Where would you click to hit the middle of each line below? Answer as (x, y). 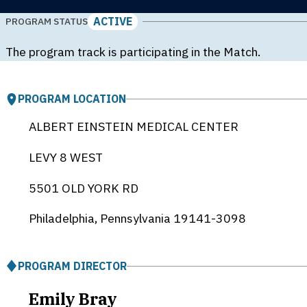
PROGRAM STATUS (47, 22)
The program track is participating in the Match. (133, 51)
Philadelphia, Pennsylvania (101, 219)
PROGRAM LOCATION (72, 99)
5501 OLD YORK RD (83, 188)
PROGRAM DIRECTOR (72, 266)
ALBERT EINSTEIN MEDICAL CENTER (133, 127)
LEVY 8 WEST (65, 158)
